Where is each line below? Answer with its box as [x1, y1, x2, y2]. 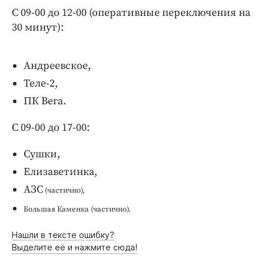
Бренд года [38, 32, 94, 44]
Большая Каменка [24, 204, 91, 214]
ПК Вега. [24, 94, 66, 108]
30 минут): [12, 20, 64, 34]
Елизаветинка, [24, 164, 97, 179]
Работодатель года [38, 50, 134, 62]
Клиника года [38, 15, 104, 27]
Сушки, [24, 147, 60, 161]
